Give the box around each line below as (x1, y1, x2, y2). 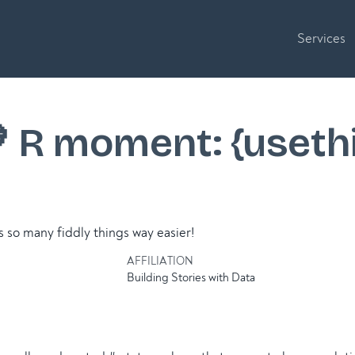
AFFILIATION (127, 254, 193, 268)
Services (297, 30, 346, 48)
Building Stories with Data (127, 269, 255, 285)
